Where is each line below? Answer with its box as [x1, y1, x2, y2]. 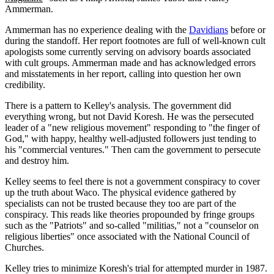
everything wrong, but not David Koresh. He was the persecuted [5, 111, 254, 122]
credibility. [5, 80, 45, 91]
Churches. [5, 242, 44, 253]
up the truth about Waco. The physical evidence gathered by [5, 187, 236, 198]
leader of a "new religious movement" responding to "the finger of [5, 122, 260, 133]
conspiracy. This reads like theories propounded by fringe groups [5, 209, 254, 220]
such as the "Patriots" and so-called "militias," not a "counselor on [5, 220, 259, 231]
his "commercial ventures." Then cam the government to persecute [5, 144, 261, 155]
